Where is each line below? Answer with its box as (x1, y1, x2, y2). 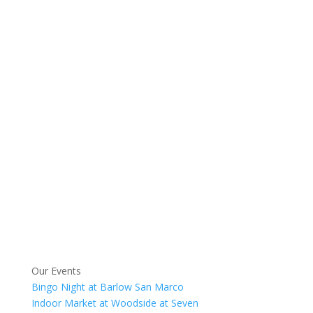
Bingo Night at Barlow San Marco (31, 279, 184, 293)
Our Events (31, 263, 81, 277)
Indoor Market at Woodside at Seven (31, 296, 198, 310)
